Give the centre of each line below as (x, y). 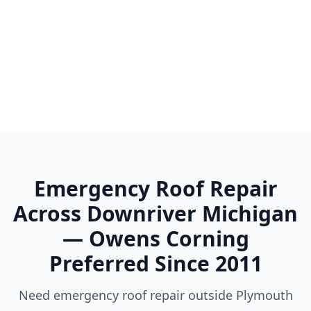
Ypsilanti (81, 78)
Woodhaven (81, 27)
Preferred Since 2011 (155, 263)
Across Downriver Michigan (155, 213)
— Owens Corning (155, 238)
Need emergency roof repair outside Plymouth (155, 295)
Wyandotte (230, 27)
